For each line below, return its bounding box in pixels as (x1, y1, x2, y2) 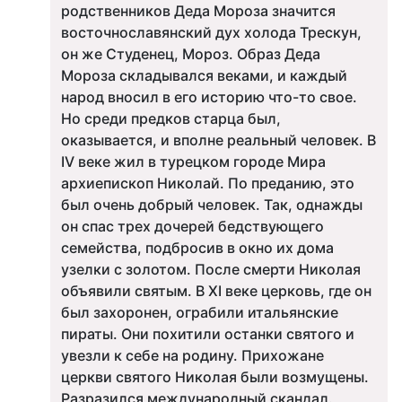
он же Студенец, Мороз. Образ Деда (61, 45, 320, 63)
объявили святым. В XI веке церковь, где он (61, 282, 371, 300)
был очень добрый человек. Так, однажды (61, 196, 363, 214)
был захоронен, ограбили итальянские (61, 303, 338, 321)
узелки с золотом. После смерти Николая (61, 260, 361, 278)
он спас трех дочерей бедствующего (61, 217, 324, 235)
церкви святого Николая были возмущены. (61, 368, 369, 386)
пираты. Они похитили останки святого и (61, 325, 354, 343)
